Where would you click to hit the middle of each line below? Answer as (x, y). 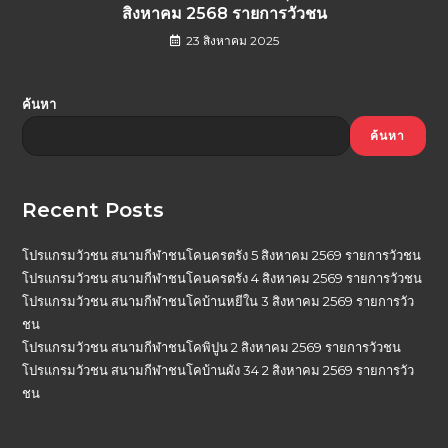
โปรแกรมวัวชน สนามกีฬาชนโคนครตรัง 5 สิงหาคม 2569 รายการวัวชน (222, 254)
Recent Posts (93, 209)
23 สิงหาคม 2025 (232, 40)
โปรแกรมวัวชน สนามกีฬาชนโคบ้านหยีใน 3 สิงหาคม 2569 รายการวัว (218, 300)
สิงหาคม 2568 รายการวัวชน (224, 13)
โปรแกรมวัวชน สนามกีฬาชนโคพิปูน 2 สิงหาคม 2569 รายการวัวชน (212, 346)
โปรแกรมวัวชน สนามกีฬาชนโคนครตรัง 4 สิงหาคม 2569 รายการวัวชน (222, 277)
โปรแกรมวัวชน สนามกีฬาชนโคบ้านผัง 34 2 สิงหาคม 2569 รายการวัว (218, 369)
